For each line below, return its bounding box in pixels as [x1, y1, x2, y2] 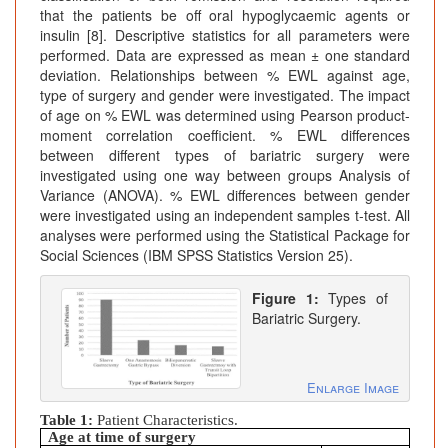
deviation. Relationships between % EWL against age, [40, 65, 410, 86]
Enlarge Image [307, 377, 399, 397]
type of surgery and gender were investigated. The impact [40, 85, 410, 106]
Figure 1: [252, 288, 329, 309]
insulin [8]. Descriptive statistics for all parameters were [40, 25, 410, 46]
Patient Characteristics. [93, 411, 238, 428]
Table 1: [40, 411, 93, 428]
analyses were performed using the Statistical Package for [40, 225, 410, 246]
